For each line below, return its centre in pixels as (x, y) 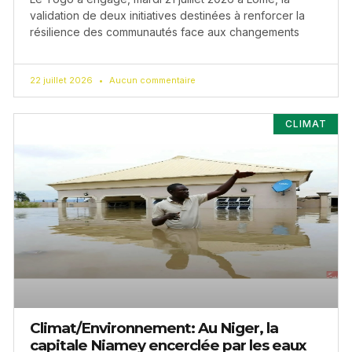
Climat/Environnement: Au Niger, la (154, 328)
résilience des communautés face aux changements (165, 32)
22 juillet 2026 (62, 81)
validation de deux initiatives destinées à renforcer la (167, 16)
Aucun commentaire (151, 81)
